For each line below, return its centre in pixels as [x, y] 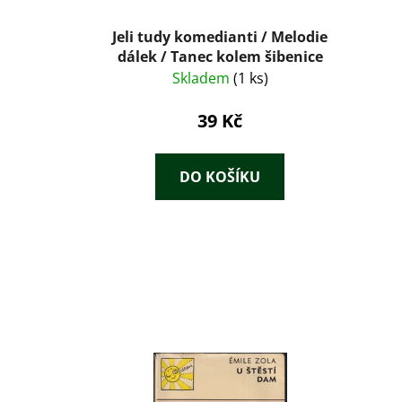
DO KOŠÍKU [220, 176]
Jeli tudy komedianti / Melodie [220, 36]
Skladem [202, 78]
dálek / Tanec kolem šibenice [220, 56]
